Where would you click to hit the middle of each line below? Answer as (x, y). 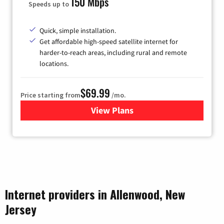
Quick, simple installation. (78, 31)
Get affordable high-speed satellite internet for (109, 42)
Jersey (21, 209)
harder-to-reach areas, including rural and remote (113, 53)
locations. (54, 64)
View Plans (112, 110)
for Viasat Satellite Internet (165, 110)
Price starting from (50, 95)
